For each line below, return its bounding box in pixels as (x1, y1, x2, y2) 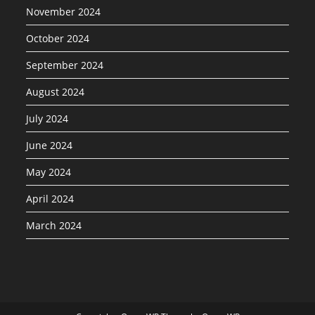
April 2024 (26, 192, 75, 205)
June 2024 (26, 139, 73, 152)
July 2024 (26, 112, 69, 125)
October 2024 (26, 32, 90, 45)
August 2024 (26, 85, 85, 98)
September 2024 (26, 58, 104, 72)
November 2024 (26, 5, 101, 18)
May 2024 (26, 165, 72, 179)
